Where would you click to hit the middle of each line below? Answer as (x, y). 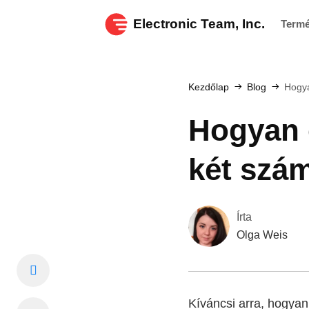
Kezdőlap (209, 87)
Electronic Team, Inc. (199, 24)
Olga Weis (262, 235)
